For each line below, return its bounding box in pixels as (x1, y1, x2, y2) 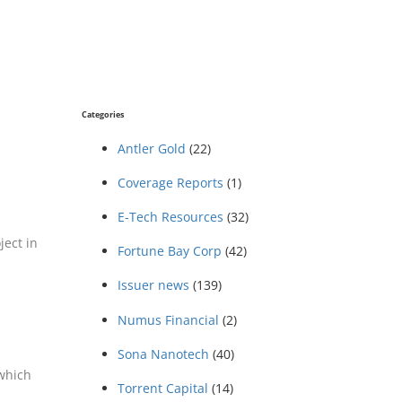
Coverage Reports (118, 173, 223, 191)
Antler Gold (118, 139, 186, 157)
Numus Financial (118, 310, 219, 328)
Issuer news (118, 276, 189, 294)
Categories (82, 108, 124, 120)
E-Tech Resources (118, 208, 223, 226)
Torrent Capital (118, 379, 208, 397)
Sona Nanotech (118, 345, 209, 363)
